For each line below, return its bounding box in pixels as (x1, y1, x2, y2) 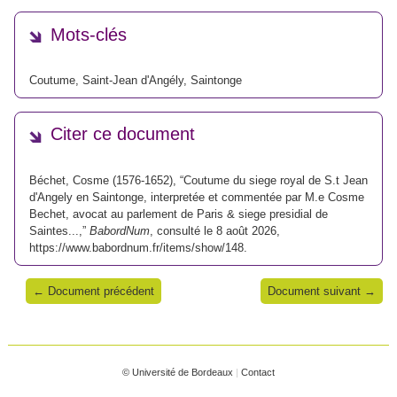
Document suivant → (268, 284, 376, 299)
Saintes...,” (29, 223, 90, 237)
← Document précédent (33, 284, 154, 299)
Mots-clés (51, 24, 127, 44)
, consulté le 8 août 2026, (150, 223, 280, 237)
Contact (241, 366, 275, 378)
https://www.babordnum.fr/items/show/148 (29, 240, 244, 254)
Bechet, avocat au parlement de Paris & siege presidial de (29, 206, 328, 221)
